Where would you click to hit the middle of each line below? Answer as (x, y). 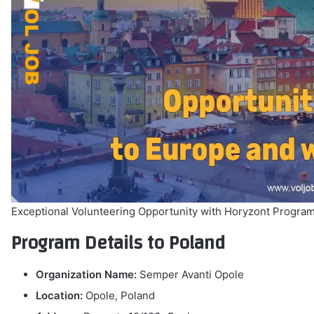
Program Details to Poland (118, 243)
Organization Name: (87, 275)
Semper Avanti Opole (191, 275)
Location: (60, 296)
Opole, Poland (119, 296)
